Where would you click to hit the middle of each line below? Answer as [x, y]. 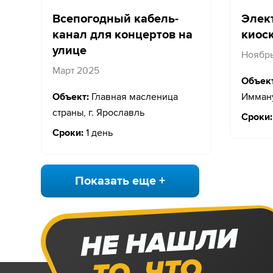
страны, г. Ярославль [98, 112]
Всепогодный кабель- [115, 19]
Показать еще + [120, 181]
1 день [98, 133]
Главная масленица [133, 97]
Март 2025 [76, 70]
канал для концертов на [122, 34]
